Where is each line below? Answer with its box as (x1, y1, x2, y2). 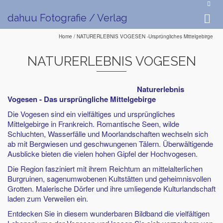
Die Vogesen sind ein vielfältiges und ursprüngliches (7, 109, 175, 119)
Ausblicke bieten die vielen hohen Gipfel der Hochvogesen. (7, 148, 198, 159)
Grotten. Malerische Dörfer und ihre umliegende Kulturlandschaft (7, 183, 216, 194)
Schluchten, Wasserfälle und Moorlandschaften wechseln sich (7, 128, 208, 139)
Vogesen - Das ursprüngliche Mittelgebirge (7, 94, 156, 105)
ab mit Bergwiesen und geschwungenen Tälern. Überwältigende (7, 138, 213, 149)
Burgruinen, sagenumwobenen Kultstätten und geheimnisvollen (7, 173, 211, 184)
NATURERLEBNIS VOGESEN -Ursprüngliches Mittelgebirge (77, 33, 213, 40)
